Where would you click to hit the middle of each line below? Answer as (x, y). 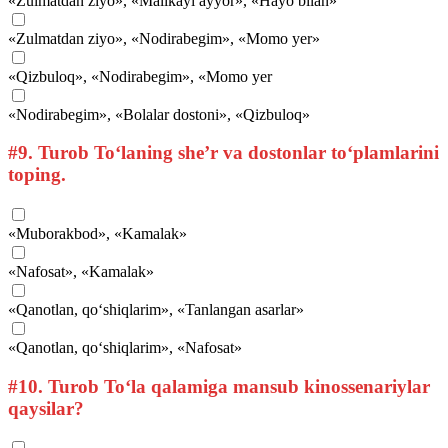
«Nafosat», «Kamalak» (81, 271)
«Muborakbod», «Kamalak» (97, 233)
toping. (37, 175)
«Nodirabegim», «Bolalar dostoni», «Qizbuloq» (159, 114)
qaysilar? (46, 408)
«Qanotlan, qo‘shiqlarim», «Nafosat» (125, 347)
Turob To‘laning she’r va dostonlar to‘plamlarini (236, 153)
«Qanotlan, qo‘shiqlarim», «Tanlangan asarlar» (156, 309)
